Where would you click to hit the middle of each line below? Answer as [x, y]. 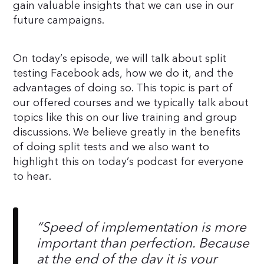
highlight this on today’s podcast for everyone [128, 161]
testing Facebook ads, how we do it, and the [123, 73]
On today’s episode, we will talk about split [120, 58]
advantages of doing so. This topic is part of [123, 88]
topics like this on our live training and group [125, 117]
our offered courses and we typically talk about [131, 103]
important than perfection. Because [143, 243]
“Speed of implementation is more [142, 227]
